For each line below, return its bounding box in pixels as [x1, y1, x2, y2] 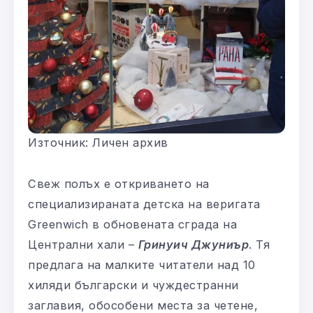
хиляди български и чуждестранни [28, 278, 239, 293]
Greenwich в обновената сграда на [28, 217, 237, 232]
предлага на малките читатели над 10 [28, 258, 256, 272]
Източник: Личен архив [28, 136, 168, 150]
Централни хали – [28, 238, 138, 252]
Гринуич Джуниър [138, 238, 249, 252]
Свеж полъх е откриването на [28, 177, 210, 191]
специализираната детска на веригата [28, 197, 261, 212]
